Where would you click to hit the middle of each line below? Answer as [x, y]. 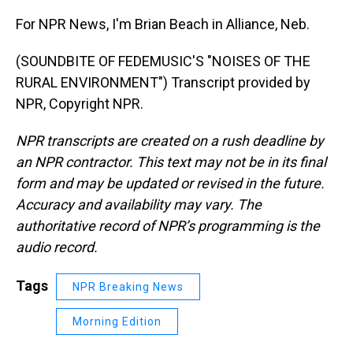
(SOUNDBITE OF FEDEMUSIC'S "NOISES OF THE [163, 61]
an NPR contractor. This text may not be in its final [171, 162]
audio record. [57, 247]
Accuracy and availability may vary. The [139, 204]
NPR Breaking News [128, 287]
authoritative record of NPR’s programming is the [168, 226]
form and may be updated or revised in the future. [170, 183]
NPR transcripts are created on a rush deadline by [170, 141]
